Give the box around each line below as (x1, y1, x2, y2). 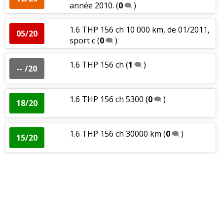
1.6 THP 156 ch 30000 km (69, 128, 161, 139)
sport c (69, 35, 95, 46)
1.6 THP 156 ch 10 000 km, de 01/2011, (69, 24, 210, 35)
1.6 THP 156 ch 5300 (69, 93, 144, 105)
